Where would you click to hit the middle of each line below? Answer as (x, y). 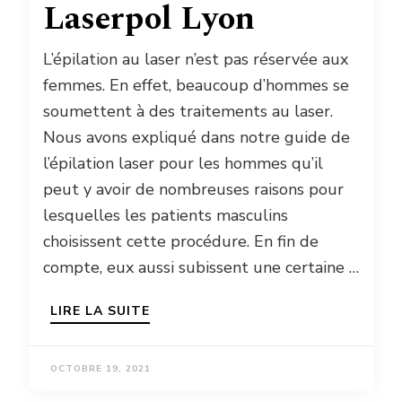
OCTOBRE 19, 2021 (100, 369)
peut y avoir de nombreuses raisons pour (193, 190)
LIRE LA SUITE (100, 311)
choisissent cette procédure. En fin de (181, 242)
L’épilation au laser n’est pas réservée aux (196, 60)
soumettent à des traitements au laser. (188, 112)
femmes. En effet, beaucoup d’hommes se (196, 86)
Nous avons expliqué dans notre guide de (197, 138)
